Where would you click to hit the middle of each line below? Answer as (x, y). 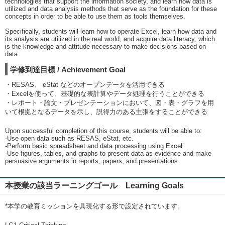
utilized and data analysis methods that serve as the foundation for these (111, 9)
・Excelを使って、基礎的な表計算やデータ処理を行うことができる (105, 94)
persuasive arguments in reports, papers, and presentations (91, 161)
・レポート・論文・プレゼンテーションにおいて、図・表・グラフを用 (109, 103)
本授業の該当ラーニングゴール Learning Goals (94, 186)
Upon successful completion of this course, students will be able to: (103, 131)
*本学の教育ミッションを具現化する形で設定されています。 (94, 206)
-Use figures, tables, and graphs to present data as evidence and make (108, 153)
